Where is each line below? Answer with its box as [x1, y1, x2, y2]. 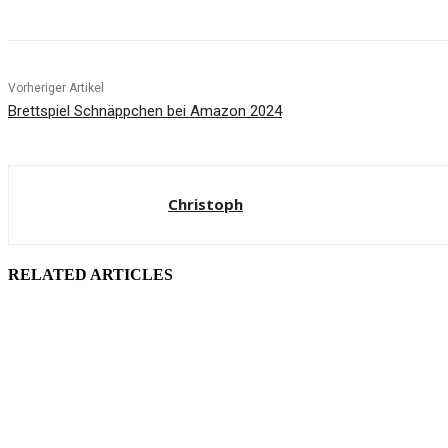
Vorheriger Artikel [8, 80, 104, 95]
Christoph [168, 193, 243, 214]
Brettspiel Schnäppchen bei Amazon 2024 [8, 101, 282, 120]
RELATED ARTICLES [8, 266, 173, 284]
